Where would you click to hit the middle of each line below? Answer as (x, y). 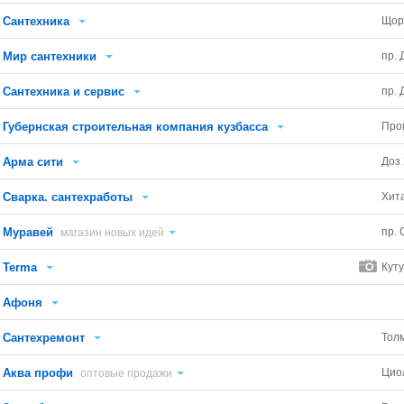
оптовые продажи (127, 373)
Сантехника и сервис (64, 92)
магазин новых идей (113, 233)
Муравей (28, 232)
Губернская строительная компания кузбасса (136, 127)
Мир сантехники (50, 56)
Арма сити (33, 162)
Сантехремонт (44, 338)
